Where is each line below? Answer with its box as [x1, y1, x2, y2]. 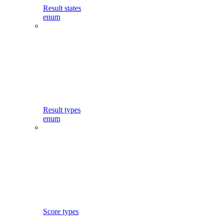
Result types [43, 106, 81, 114]
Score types [43, 207, 79, 216]
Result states [43, 4, 81, 12]
